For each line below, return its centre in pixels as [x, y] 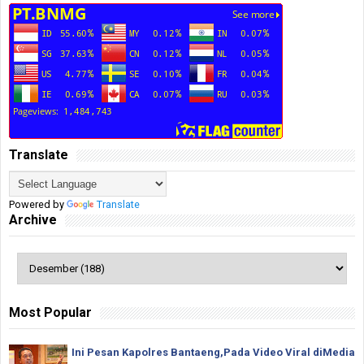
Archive [33, 220]
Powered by [38, 205]
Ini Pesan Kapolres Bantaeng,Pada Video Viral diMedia [213, 353]
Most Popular [50, 313]
